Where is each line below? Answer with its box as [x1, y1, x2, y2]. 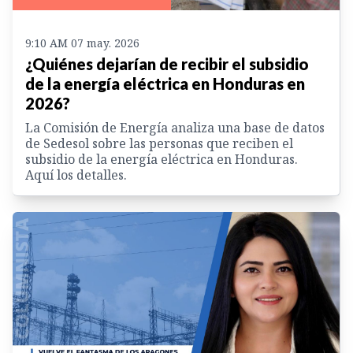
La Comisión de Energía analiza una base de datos [25, 119, 325, 137]
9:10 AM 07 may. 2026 [25, 35, 139, 51]
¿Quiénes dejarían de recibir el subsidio [25, 54, 309, 74]
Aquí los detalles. [25, 166, 127, 184]
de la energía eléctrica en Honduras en [25, 74, 305, 94]
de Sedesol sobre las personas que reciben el [25, 135, 293, 153]
